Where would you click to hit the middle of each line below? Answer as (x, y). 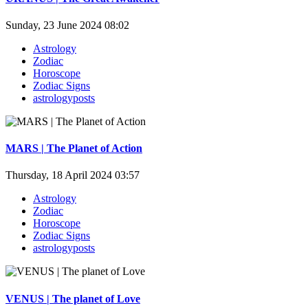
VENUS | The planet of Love (73, 298)
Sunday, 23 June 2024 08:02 (67, 25)
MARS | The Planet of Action (74, 148)
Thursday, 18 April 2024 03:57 (73, 175)
